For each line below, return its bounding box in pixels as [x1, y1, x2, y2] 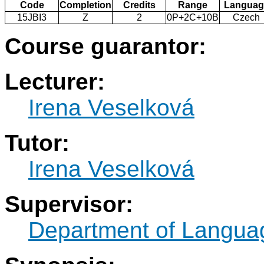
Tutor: [5, 130, 70, 156]
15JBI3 [17, 12, 47, 23]
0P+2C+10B [167, 12, 219, 23]
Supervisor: [5, 192, 133, 217]
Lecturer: [5, 69, 105, 95]
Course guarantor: [5, 34, 206, 60]
